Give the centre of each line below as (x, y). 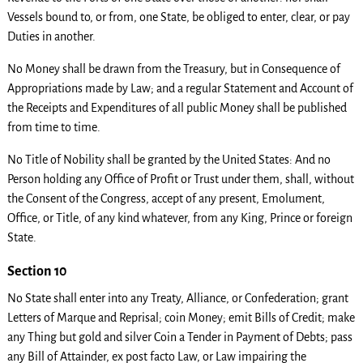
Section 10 (36, 272)
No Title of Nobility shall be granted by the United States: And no (169, 160)
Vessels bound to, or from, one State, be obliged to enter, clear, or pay (178, 17)
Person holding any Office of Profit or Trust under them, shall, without (180, 179)
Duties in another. (51, 37)
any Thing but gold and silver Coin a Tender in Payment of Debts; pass (179, 337)
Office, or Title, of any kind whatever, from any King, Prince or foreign (179, 218)
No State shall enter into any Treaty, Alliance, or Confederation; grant (177, 299)
